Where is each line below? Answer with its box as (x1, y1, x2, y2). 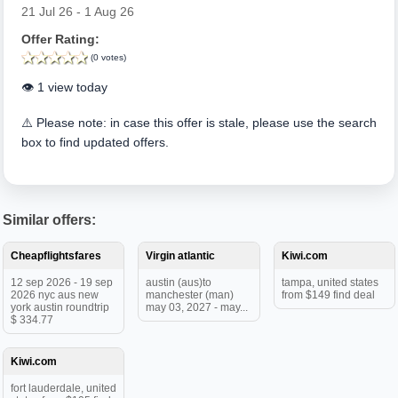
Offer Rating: (21, 32, 99, 46)
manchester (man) (146, 289, 235, 301)
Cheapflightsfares (11, 250, 101, 262)
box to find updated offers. (21, 135, 169, 149)
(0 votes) (91, 52, 126, 63)
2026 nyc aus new (11, 289, 99, 301)
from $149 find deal (281, 289, 375, 301)
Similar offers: (3, 212, 96, 227)
